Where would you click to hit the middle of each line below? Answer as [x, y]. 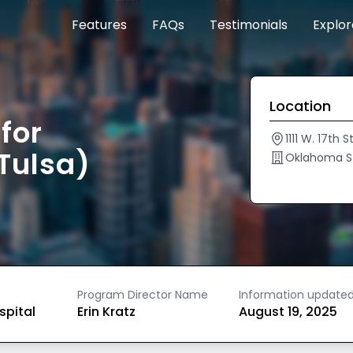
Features [99, 25]
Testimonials [249, 25]
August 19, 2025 [288, 312]
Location [301, 106]
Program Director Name [143, 295]
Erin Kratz [107, 312]
